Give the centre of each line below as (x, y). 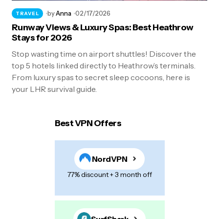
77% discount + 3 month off (109, 175)
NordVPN (109, 159)
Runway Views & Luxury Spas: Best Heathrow (103, 27)
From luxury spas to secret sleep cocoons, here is (101, 77)
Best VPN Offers (88, 123)
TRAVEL (28, 13)
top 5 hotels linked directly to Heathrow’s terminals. (104, 66)
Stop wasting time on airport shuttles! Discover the (104, 54)
